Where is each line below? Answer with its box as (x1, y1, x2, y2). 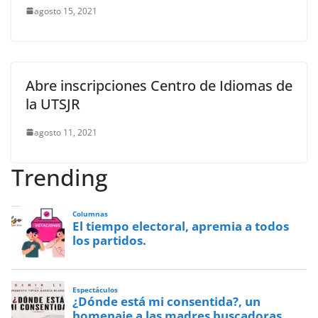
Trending (11, 161, 108, 192)
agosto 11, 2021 (34, 126, 97, 138)
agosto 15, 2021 (34, 4, 97, 17)
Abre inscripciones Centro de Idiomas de (26, 75, 292, 95)
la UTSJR (26, 94, 80, 114)
